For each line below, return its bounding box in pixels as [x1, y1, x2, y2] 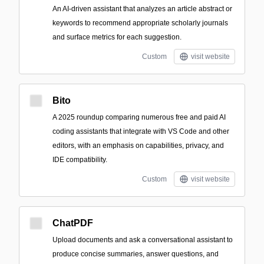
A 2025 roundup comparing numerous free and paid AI [52, 113, 226, 121]
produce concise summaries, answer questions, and [52, 250, 219, 258]
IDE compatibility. [52, 156, 107, 164]
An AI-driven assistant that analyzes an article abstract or [52, 5, 232, 13]
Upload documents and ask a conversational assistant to [52, 236, 233, 244]
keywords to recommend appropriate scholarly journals [52, 19, 228, 27]
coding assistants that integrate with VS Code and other [52, 127, 229, 136]
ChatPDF [52, 218, 93, 228]
